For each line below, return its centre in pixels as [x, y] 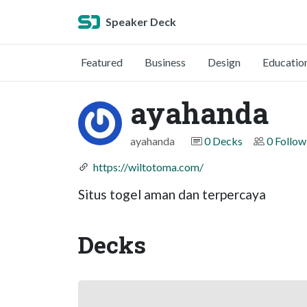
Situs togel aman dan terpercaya [172, 195]
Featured [102, 62]
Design [224, 62]
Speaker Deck [141, 22]
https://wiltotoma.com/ [148, 167]
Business [165, 62]
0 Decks [223, 141]
